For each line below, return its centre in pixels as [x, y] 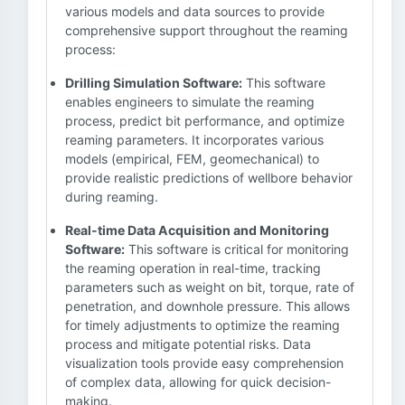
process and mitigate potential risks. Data [188, 344]
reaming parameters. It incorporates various [194, 140]
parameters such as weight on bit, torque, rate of [210, 287]
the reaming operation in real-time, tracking [193, 268]
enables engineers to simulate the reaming [190, 102]
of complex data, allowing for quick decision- [198, 382]
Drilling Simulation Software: [154, 83]
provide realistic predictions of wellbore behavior [209, 178]
